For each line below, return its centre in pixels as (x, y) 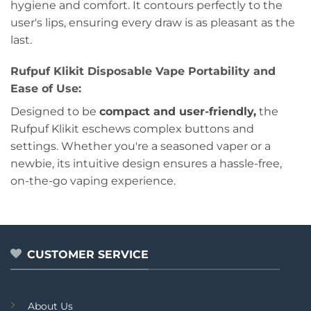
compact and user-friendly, (178, 112)
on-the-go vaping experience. (93, 181)
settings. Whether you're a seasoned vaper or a (141, 146)
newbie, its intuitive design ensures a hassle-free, (146, 164)
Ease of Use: (46, 89)
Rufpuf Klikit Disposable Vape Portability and (143, 72)
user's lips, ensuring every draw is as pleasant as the (153, 22)
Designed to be (55, 112)
